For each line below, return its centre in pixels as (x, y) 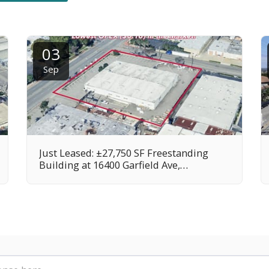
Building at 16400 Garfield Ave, (110, 165)
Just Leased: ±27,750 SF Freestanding (124, 153)
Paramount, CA (74, 177)
